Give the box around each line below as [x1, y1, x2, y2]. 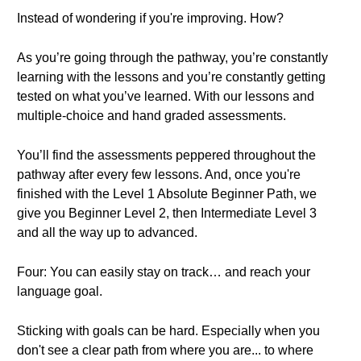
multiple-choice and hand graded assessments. [17, 109, 286, 122]
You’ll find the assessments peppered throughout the [17, 148, 316, 162]
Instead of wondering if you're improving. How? [17, 11, 284, 25]
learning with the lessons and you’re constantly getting [17, 70, 326, 84]
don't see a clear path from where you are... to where [17, 343, 313, 357]
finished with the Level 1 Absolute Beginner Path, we [17, 187, 317, 201]
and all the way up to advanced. [17, 226, 197, 239]
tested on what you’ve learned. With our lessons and [17, 89, 314, 103]
